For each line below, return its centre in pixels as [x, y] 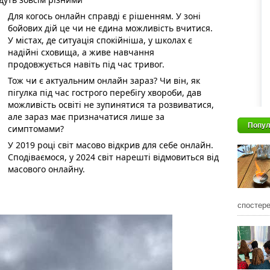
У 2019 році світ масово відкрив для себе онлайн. [111, 145]
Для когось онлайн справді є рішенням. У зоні [104, 16]
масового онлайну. [48, 169]
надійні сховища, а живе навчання [81, 52]
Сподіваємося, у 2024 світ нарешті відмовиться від [113, 157]
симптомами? [37, 129]
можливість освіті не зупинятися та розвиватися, [111, 105]
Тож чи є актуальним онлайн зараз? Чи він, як [104, 80]
